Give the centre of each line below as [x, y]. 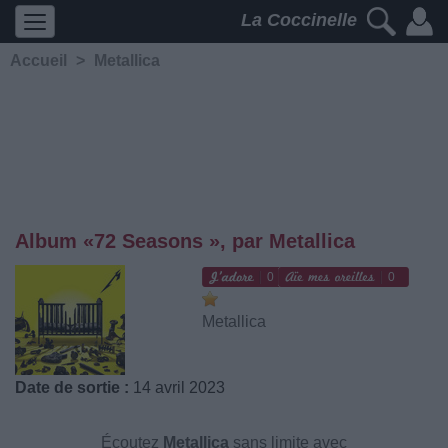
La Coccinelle [301, 20]
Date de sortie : [72, 387]
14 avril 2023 [177, 387]
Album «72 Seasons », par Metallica [185, 241]
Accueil [38, 60]
